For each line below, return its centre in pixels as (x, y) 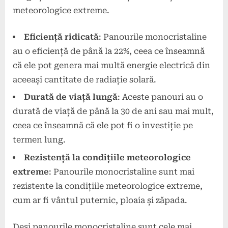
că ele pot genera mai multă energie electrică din (111, 65)
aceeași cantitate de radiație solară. (84, 79)
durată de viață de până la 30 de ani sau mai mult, (113, 111)
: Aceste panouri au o (160, 97)
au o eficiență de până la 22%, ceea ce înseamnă (109, 51)
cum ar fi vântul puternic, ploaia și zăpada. (100, 200)
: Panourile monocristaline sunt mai (122, 172)
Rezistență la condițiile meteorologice (107, 157)
